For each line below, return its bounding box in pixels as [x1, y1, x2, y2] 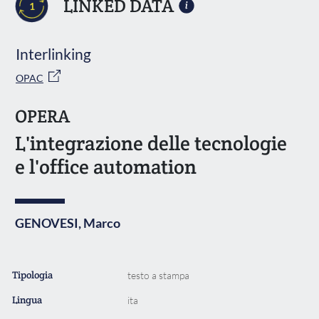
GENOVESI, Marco [15, 214, 120, 231]
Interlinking [16, 44, 91, 63]
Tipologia [11, 268, 53, 281]
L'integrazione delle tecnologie [15, 130, 287, 156]
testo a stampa [127, 268, 189, 281]
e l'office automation [15, 153, 197, 179]
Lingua [11, 293, 42, 306]
